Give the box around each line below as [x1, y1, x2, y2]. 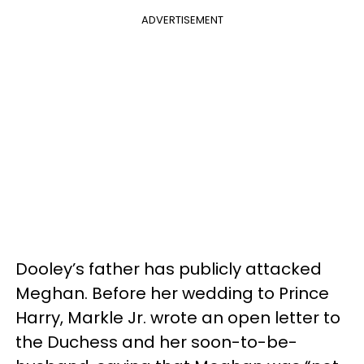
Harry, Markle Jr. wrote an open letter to [15, 305, 340, 329]
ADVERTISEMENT [141, 11, 223, 28]
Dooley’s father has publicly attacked [15, 257, 322, 280]
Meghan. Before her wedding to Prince [15, 281, 329, 305]
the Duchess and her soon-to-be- [15, 330, 297, 353]
